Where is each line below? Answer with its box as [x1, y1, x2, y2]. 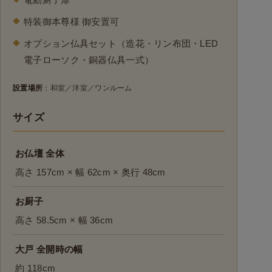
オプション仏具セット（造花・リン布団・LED [24, 38, 219, 49]
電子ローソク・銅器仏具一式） [24, 55, 154, 66]
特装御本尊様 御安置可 [24, 16, 120, 27]
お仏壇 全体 [15, 148, 64, 159]
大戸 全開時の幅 [15, 244, 83, 255]
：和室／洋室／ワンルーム [42, 84, 132, 93]
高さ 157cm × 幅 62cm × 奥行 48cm [15, 167, 166, 178]
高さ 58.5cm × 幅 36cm [15, 215, 114, 226]
